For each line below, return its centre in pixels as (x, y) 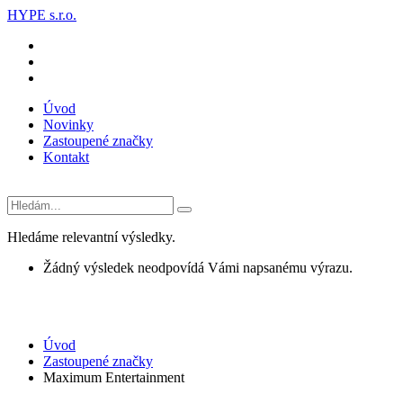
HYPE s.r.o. (42, 15)
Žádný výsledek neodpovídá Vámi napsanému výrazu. (198, 268)
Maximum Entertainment (114, 377)
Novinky (68, 125)
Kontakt (66, 157)
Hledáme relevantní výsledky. (91, 237)
